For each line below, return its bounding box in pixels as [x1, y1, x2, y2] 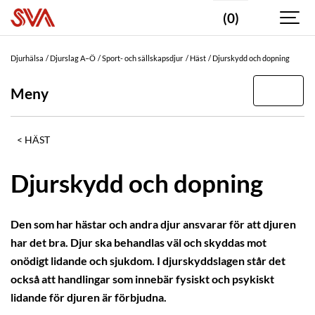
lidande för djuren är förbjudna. [11, 291, 167, 304]
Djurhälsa [11, 53, 44, 63]
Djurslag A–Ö [50, 53, 96, 63]
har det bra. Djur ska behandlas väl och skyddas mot [11, 236, 266, 250]
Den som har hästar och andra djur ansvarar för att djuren [11, 218, 296, 231]
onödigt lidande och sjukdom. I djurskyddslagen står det [11, 255, 285, 268]
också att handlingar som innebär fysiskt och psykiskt [11, 273, 274, 286]
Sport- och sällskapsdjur [102, 53, 184, 63]
